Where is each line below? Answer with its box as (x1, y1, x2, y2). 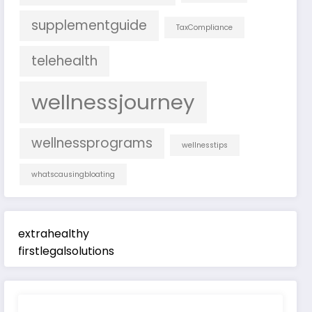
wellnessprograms (31, 133, 153, 153)
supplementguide (31, 15, 148, 35)
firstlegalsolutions (18, 242, 115, 259)
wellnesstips (182, 139, 228, 150)
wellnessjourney (31, 87, 196, 116)
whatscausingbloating (31, 169, 116, 180)
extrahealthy (18, 225, 90, 242)
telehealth (31, 51, 98, 70)
